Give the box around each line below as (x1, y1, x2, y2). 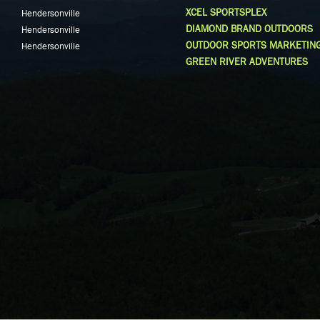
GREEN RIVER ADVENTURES (186, 56, 308, 68)
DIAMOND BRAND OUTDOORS (186, 23, 313, 35)
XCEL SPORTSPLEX (186, 6, 266, 19)
